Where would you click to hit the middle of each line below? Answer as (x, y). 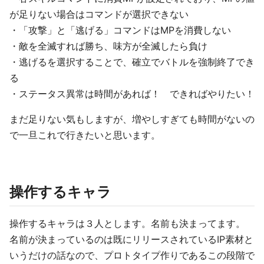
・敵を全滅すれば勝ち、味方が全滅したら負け (108, 46)
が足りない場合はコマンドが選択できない (99, 14)
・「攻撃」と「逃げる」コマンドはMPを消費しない (120, 30)
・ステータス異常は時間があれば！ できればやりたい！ (132, 94)
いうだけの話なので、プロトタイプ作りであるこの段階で (132, 255)
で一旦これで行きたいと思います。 (85, 135)
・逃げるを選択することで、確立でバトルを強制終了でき (132, 62)
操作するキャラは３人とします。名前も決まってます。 (127, 223)
